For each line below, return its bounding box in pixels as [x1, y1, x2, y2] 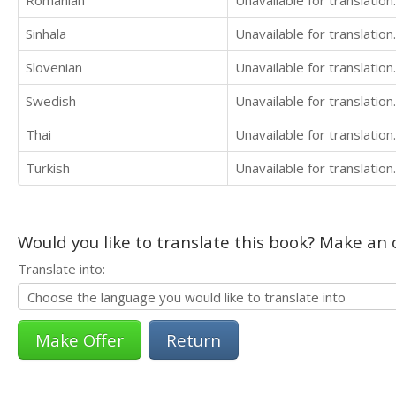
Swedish [26, 92, 76, 110]
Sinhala [26, 25, 66, 43]
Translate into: [18, 260, 105, 278]
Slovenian [26, 58, 82, 77]
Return [166, 329, 221, 352]
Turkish [26, 159, 70, 178]
